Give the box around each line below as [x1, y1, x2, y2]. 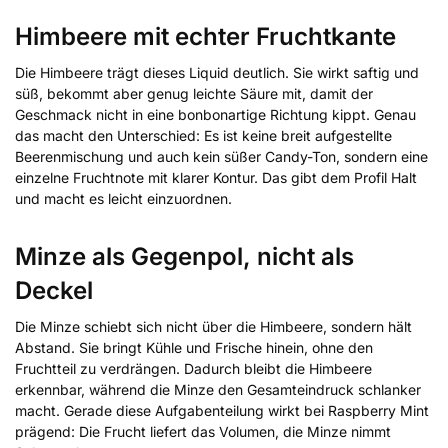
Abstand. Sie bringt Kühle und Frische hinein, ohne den [15, 339, 373, 357]
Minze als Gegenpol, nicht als [15, 242, 354, 272]
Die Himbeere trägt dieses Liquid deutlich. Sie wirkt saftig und [15, 64, 419, 82]
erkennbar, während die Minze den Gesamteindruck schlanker [15, 381, 421, 399]
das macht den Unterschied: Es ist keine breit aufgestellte [15, 127, 392, 145]
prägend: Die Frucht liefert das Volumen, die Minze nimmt [15, 423, 391, 441]
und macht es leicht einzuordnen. [15, 190, 232, 208]
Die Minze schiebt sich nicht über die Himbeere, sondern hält [15, 318, 412, 336]
